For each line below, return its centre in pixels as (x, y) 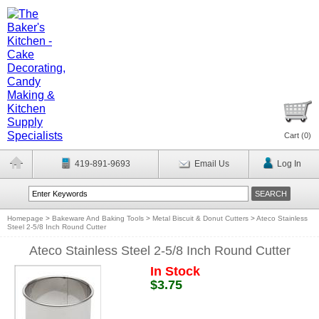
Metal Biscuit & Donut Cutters (200, 218)
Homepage (25, 218)
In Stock (175, 271)
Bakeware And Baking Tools (98, 218)
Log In (289, 164)
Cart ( (294, 135)
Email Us (211, 164)
